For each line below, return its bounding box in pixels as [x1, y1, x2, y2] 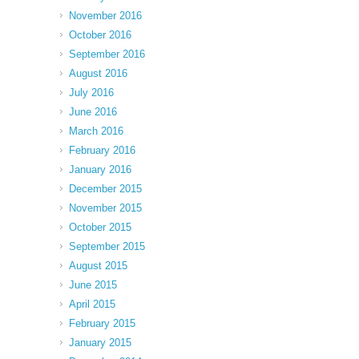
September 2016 [69, 48, 145, 60]
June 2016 [69, 106, 117, 118]
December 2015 [69, 183, 142, 195]
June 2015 [69, 279, 117, 291]
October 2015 [69, 221, 131, 233]
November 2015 [69, 202, 142, 214]
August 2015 [69, 260, 127, 272]
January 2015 [69, 337, 131, 349]
